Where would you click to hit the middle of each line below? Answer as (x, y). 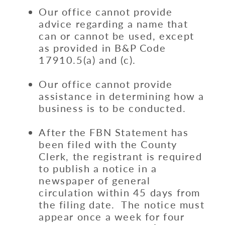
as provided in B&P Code (102, 48)
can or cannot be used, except (117, 36)
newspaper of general (95, 181)
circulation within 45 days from (120, 193)
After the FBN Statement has (114, 132)
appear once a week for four (112, 217)
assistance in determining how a (122, 96)
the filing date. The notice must (122, 205)
